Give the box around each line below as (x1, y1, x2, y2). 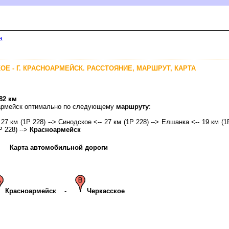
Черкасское (86, 187, 125, 195)
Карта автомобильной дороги (9, 143, 108, 151)
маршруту (116, 102, 149, 110)
